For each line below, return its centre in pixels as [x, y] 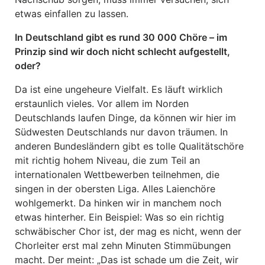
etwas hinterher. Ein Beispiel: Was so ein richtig [119, 217]
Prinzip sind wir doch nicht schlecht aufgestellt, [122, 51]
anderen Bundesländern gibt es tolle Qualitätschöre [129, 146]
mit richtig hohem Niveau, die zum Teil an [107, 160]
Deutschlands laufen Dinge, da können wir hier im [125, 118]
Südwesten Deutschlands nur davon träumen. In [121, 132]
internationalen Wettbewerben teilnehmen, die [117, 174]
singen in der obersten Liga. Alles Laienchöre [115, 189]
